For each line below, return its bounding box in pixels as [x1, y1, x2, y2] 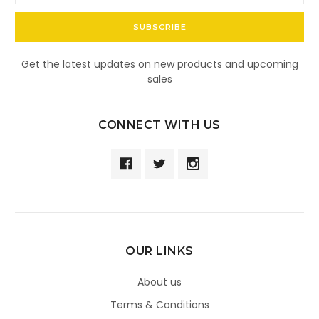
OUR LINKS [125, 244, 194, 258]
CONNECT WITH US [98, 118, 221, 132]
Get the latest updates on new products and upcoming [21, 57, 298, 72]
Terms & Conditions [110, 298, 209, 313]
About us [137, 275, 182, 290]
